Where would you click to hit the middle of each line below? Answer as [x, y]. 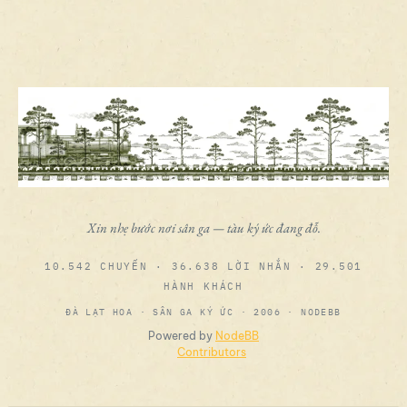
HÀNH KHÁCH [203, 286]
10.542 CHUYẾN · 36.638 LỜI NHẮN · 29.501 [203, 266]
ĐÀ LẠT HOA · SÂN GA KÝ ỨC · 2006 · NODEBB [203, 312]
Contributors [212, 352]
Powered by [182, 336]
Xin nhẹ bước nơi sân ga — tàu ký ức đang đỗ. [203, 228]
